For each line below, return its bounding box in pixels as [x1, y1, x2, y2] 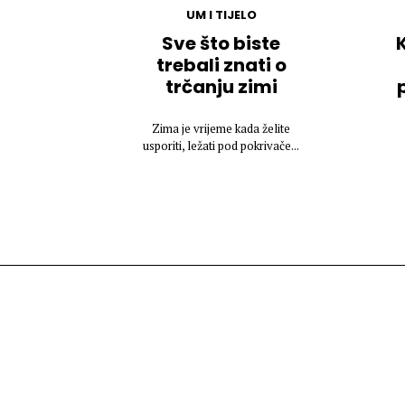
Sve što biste [162, 31, 280, 57]
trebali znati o [155, 52, 287, 79]
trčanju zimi [165, 74, 278, 100]
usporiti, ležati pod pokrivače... [143, 137, 299, 155]
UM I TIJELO [185, 6, 257, 24]
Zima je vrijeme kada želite [152, 120, 290, 137]
